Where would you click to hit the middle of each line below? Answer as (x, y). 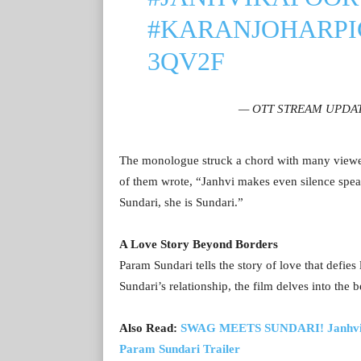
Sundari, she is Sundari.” (181, 202)
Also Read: (150, 328)
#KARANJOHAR (240, 29)
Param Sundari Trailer (180, 349)
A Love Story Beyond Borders (199, 244)
